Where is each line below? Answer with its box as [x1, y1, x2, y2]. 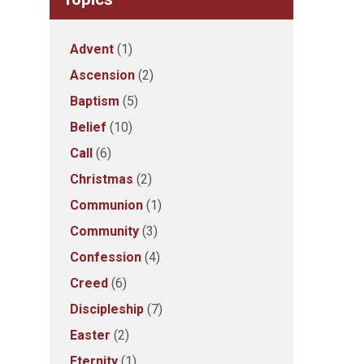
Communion [70, 197, 143, 213]
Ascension [70, 67, 135, 83]
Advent [70, 41, 114, 57]
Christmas [70, 171, 133, 187]
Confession [70, 249, 141, 265]
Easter [70, 327, 110, 343]
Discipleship [70, 301, 144, 317]
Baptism [70, 93, 119, 109]
